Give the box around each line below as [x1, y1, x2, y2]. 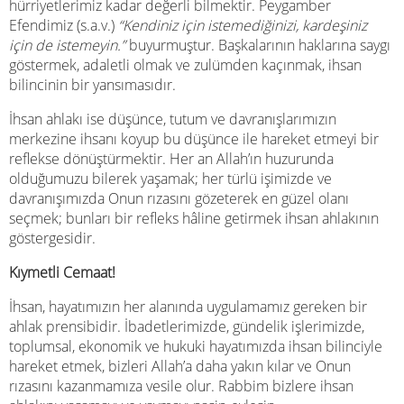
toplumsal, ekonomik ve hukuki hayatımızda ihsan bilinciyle [9, 335, 382, 356]
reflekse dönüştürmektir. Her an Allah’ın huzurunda [9, 148, 334, 169]
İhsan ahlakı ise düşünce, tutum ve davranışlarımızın [9, 108, 336, 129]
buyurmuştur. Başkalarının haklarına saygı [125, 34, 390, 55]
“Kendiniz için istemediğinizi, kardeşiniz [118, 14, 367, 35]
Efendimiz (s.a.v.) [9, 14, 118, 35]
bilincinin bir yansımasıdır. [9, 74, 176, 95]
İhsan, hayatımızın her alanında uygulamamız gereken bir [9, 296, 367, 317]
